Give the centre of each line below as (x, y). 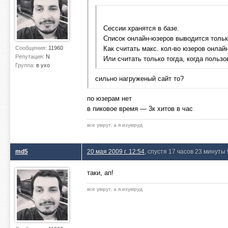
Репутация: (31, 56)
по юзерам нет (109, 98)
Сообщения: (32, 48)
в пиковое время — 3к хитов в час (140, 109)
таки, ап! (100, 173)
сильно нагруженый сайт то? (139, 79)
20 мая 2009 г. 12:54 (116, 151)
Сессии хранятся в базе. (141, 28)
